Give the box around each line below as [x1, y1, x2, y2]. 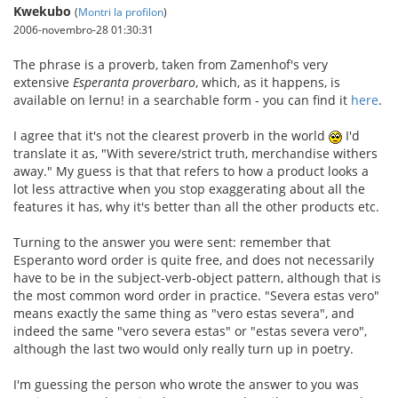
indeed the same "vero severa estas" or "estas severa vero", [13, 322, 367, 339]
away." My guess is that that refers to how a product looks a [13, 163, 369, 179]
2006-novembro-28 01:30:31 [13, 22, 154, 36]
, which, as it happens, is [195, 74, 340, 91]
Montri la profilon [78, 4, 163, 19]
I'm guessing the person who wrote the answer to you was [13, 376, 359, 393]
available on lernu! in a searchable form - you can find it [13, 92, 351, 108]
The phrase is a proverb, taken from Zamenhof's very [13, 56, 328, 73]
